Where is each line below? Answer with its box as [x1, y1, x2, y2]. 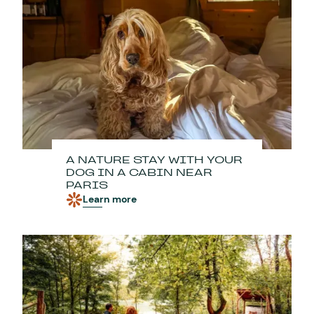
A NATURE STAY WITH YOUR [66, 153, 243, 167]
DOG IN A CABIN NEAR [66, 165, 212, 179]
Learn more [83, 193, 137, 205]
